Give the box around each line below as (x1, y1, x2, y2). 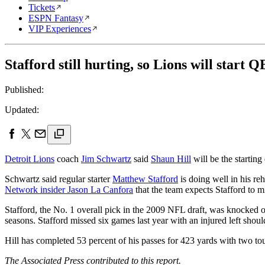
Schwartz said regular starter (5, 173, 112, 184)
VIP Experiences (28, 24, 91, 34)
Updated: (5, 104, 39, 115)
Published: (5, 84, 44, 95)
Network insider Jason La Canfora (5, 184, 133, 195)
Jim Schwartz (81, 153, 131, 164)
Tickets (28, 2, 55, 12)
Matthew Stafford (112, 173, 178, 184)
